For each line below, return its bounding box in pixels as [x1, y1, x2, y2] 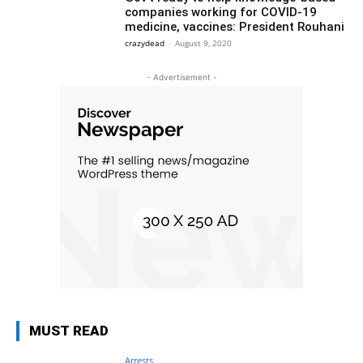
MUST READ [29, 322, 109, 339]
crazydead [125, 37, 165, 49]
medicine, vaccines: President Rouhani [125, 19, 345, 34]
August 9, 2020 [175, 37, 233, 49]
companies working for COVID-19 [125, 5, 318, 19]
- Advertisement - [146, 71, 217, 82]
